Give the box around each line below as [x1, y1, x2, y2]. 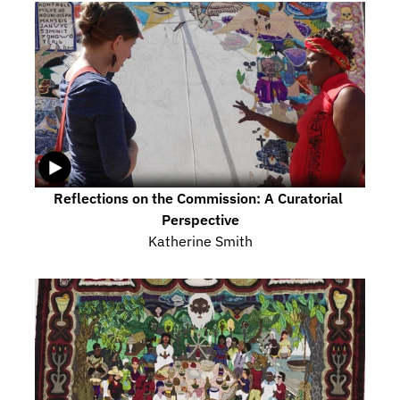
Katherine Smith [147, 231, 253, 250]
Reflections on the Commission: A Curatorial [54, 188, 343, 207]
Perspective [161, 210, 239, 229]
